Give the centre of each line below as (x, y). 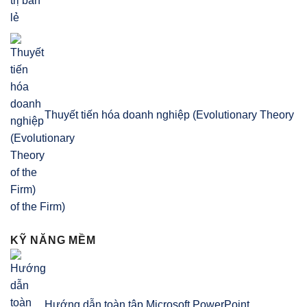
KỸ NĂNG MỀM (53, 241)
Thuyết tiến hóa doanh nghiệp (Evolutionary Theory (169, 115)
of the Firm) (38, 207)
